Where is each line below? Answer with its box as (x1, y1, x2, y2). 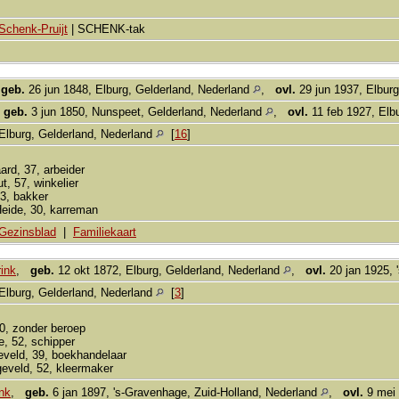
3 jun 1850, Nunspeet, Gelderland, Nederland (28, 104, 265, 118)
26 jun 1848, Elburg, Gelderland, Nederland (25, 82, 253, 96)
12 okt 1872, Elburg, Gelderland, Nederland (54, 263, 283, 277)
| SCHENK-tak (68, 21, 145, 36)
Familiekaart (73, 224, 136, 239)
